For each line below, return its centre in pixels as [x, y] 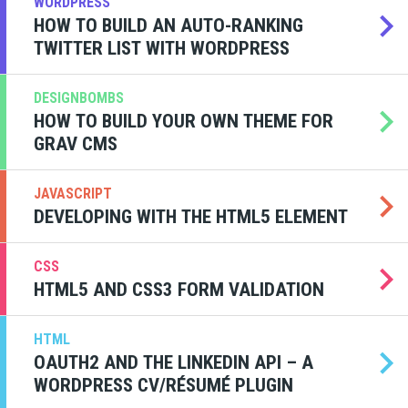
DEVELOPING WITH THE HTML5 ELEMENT [311, 217]
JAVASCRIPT [73, 194]
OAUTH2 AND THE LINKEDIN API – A [173, 362]
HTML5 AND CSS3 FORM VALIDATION [179, 290]
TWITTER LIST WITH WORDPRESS [162, 48]
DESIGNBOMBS [79, 98]
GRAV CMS [76, 144]
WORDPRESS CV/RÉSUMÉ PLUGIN [163, 385]
